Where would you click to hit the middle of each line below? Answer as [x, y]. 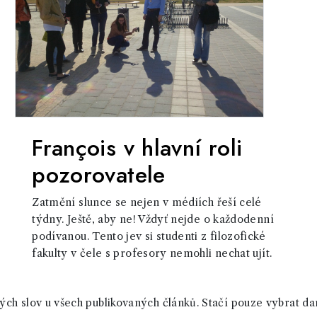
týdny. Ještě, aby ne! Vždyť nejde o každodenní [153, 219]
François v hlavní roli [137, 148]
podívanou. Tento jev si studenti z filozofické [149, 236]
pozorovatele [99, 175]
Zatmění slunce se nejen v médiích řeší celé [147, 202]
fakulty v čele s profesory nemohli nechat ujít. [152, 253]
